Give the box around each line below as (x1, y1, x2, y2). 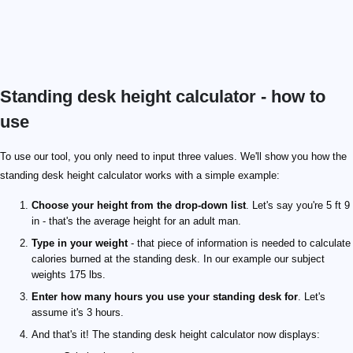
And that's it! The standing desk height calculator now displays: (32, 329, 320, 340)
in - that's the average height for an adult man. (32, 215, 241, 227)
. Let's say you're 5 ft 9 (246, 199, 350, 211)
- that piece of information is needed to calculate (128, 237, 351, 249)
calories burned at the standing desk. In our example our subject (32, 253, 325, 265)
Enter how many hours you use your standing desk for (32, 291, 298, 303)
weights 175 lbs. (32, 269, 106, 281)
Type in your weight (32, 237, 128, 249)
